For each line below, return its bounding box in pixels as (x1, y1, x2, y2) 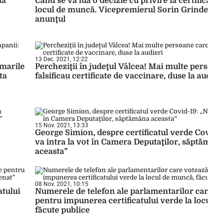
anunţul (35, 15, 66, 24)
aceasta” (35, 147, 68, 156)
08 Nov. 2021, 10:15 (35, 181, 88, 187)
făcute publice (35, 206, 90, 215)
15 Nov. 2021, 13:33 (35, 122, 88, 129)
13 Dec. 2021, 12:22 (35, 56, 88, 63)
